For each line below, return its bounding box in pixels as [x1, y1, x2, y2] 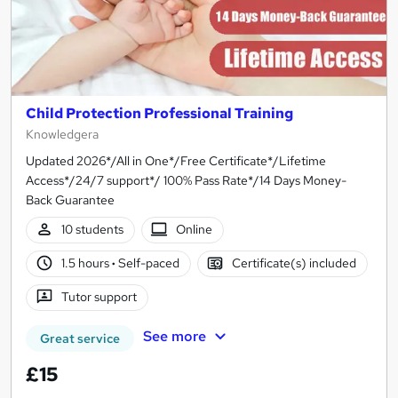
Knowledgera [26, 125, 99, 142]
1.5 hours [60, 255, 112, 272]
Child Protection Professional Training [26, 103, 293, 123]
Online [176, 221, 213, 238]
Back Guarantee [26, 191, 115, 208]
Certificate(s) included [232, 255, 357, 272]
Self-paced [115, 255, 179, 272]
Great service [40, 330, 120, 346]
